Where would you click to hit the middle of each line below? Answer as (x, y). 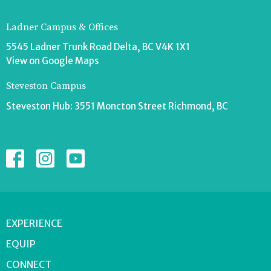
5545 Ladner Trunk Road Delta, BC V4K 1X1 (98, 47)
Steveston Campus (46, 86)
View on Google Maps (52, 61)
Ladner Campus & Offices (62, 27)
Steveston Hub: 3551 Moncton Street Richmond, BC (117, 106)
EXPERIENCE (34, 223)
